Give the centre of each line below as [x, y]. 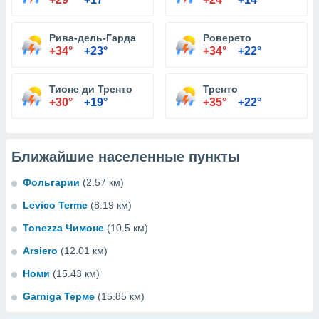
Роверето [227, 38]
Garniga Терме [59, 296]
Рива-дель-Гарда [93, 38]
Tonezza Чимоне [63, 228]
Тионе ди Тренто [91, 89]
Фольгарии [51, 182]
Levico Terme [55, 205]
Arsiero [40, 251]
